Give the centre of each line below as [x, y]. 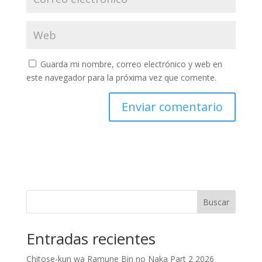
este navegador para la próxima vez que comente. [121, 77]
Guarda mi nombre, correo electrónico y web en [131, 64]
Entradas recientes [91, 239]
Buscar [216, 202]
